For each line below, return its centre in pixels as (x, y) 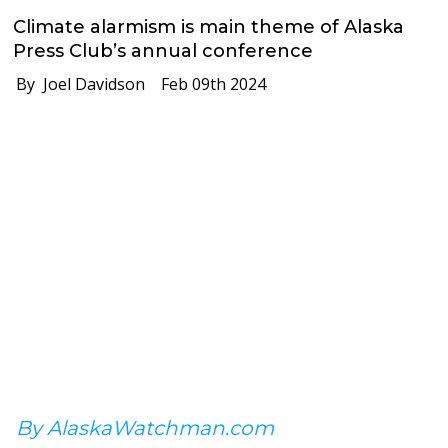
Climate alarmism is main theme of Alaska (209, 26)
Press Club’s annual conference (163, 50)
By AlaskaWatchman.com (145, 427)
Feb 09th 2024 (206, 83)
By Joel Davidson (75, 83)
